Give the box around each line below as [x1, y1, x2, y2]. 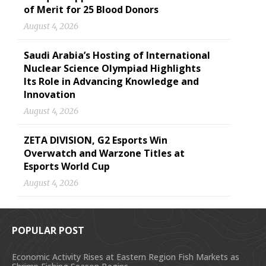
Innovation [24, 88, 75, 101]
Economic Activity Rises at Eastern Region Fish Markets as [12, 251, 239, 262]
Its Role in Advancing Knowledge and [24, 75, 199, 88]
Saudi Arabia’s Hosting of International [24, 49, 210, 62]
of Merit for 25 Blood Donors [24, 3, 159, 16]
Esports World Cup [24, 160, 110, 173]
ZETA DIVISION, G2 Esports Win [24, 134, 167, 147]
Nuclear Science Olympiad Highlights [24, 62, 201, 75]
